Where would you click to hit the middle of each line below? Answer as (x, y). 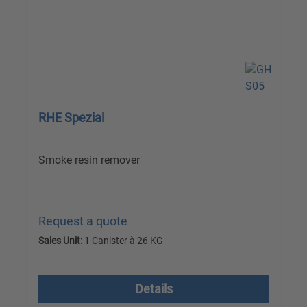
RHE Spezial (71, 118)
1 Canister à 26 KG (123, 241)
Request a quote (83, 221)
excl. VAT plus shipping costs (116, 263)
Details (153, 289)
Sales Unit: (60, 241)
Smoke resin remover (89, 160)
